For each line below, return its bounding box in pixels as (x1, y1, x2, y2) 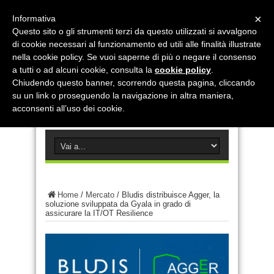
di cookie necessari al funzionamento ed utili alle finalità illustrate (12, 39, 261, 49)
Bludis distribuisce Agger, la (122, 190, 220, 199)
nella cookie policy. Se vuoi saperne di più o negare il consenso (12, 52, 256, 62)
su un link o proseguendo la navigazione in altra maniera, (12, 91, 234, 100)
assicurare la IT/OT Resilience (45, 209, 153, 218)
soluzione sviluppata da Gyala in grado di (45, 199, 191, 209)
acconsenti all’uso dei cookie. (12, 103, 125, 113)
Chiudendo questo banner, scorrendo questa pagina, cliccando (12, 78, 255, 87)
